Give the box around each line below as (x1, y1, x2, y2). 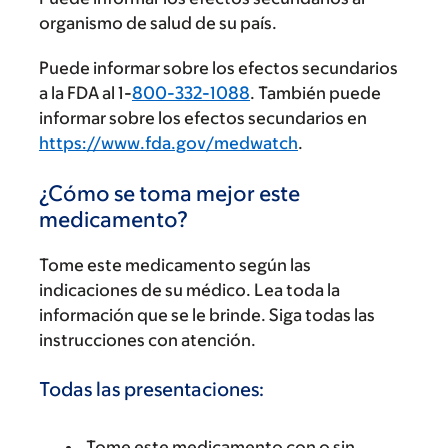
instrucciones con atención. (39, 329, 256, 350)
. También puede (250, 82, 381, 103)
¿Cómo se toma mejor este (39, 180, 300, 206)
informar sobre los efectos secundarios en (39, 107, 367, 128)
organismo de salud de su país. (39, 12, 277, 33)
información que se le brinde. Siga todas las (39, 304, 375, 325)
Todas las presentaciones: (39, 378, 264, 400)
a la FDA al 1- (39, 82, 132, 103)
